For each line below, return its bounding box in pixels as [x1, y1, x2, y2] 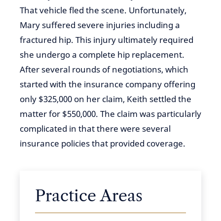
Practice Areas [35, 186, 143, 205]
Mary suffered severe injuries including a [20, 19, 180, 31]
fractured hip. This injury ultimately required [20, 34, 193, 45]
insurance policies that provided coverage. [20, 138, 185, 149]
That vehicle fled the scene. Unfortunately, [20, 4, 186, 16]
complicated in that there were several [20, 123, 171, 134]
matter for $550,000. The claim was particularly [20, 108, 201, 119]
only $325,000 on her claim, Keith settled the [20, 93, 191, 105]
